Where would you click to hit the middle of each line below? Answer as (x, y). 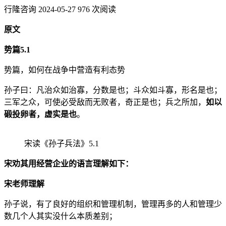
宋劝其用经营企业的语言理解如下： (69, 163)
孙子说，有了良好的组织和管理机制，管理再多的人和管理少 (113, 204)
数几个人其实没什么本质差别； (61, 216)
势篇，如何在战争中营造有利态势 (65, 70)
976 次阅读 (97, 9)
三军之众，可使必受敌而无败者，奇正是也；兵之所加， (105, 102)
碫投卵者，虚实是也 (40, 114)
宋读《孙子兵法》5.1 (62, 143)
